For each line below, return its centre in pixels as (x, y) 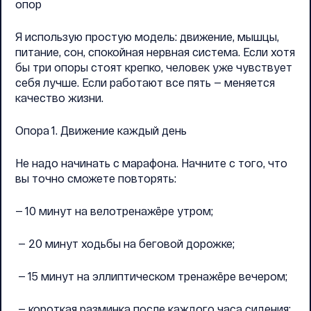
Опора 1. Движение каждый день (101, 130)
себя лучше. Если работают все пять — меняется (145, 82)
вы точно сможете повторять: (96, 178)
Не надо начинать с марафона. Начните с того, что (151, 163)
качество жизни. (59, 98)
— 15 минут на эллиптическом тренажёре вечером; (151, 276)
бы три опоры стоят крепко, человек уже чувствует (154, 67)
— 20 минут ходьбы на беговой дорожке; (125, 243)
